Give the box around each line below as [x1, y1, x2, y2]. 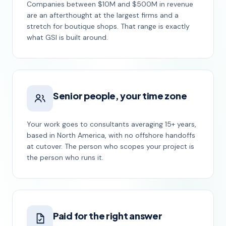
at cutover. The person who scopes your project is [27, 141, 194, 151]
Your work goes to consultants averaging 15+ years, [27, 119, 196, 129]
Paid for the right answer [53, 210, 162, 222]
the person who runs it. [27, 152, 103, 162]
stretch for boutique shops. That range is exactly [27, 21, 190, 31]
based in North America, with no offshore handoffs [27, 130, 195, 140]
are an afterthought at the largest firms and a [27, 10, 179, 20]
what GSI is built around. [27, 32, 108, 42]
